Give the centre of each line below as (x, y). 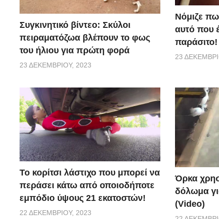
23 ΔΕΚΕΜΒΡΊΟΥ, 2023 (55, 65)
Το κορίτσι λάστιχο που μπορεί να (90, 173)
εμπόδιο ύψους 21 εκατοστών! (83, 198)
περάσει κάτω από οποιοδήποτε (87, 186)
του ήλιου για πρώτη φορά (75, 51)
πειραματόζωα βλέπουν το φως (85, 38)
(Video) (190, 204)
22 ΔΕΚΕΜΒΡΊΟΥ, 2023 (55, 213)
